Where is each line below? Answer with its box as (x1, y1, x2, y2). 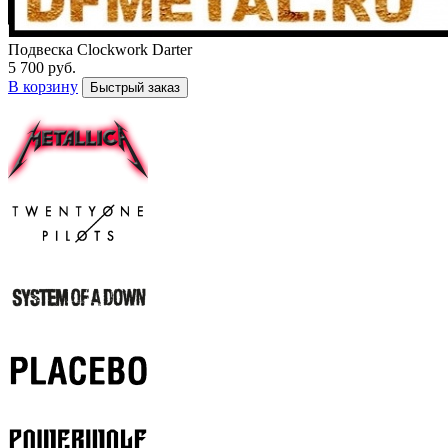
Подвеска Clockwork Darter (8, 41, 192, 59)
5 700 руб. (8, 59, 76, 77)
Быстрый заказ (90, 80, 180, 96)
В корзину (8, 78, 78, 96)
